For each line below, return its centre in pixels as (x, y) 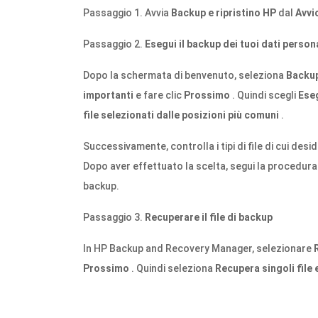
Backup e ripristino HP (224, 13)
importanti (108, 95)
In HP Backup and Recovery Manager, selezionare (198, 248)
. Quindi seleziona (172, 268)
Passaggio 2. (114, 44)
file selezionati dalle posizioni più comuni (181, 115)
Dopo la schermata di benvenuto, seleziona (185, 75)
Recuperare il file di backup (209, 217)
